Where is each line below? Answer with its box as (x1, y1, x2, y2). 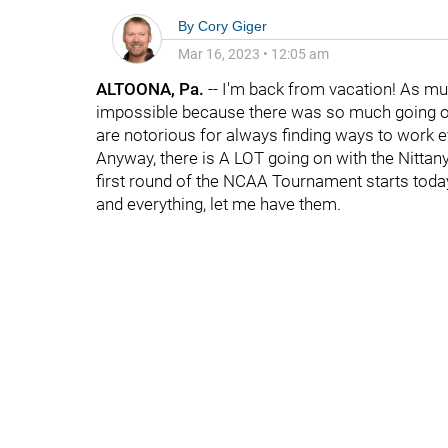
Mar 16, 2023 (178, 46, 260, 62)
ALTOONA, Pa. (96, 79, 204, 99)
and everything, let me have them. (96, 194, 341, 214)
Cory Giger (198, 18, 267, 34)
